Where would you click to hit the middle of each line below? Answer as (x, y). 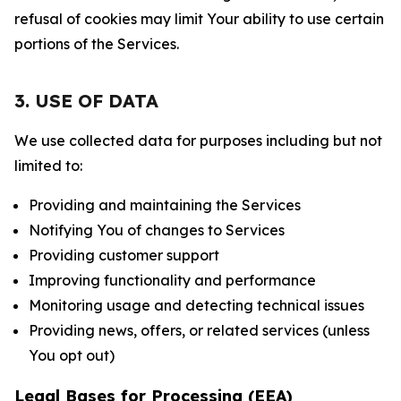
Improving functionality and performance (172, 280)
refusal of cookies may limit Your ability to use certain (199, 19)
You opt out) (72, 355)
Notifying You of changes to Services (157, 230)
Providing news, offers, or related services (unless (199, 330)
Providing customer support (124, 255)
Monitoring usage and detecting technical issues (196, 305)
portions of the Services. (97, 44)
